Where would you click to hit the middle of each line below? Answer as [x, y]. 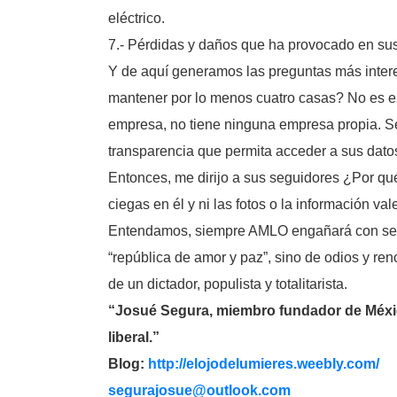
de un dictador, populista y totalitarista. [228, 284]
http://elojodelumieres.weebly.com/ [264, 364]
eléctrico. [136, 18]
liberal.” [134, 337]
